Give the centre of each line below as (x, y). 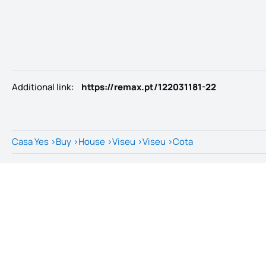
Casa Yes (30, 142)
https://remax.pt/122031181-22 (149, 87)
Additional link (42, 87)
